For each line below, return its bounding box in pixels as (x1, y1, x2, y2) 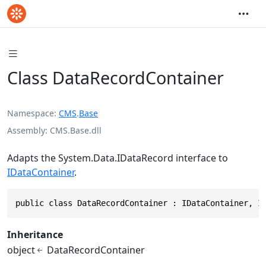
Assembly (7, 124, 45, 136)
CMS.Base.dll (50, 124, 102, 136)
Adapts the (7, 151, 58, 164)
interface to (173, 151, 228, 164)
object (7, 243, 35, 256)
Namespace (7, 107, 54, 119)
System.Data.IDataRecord (58, 151, 173, 164)
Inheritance (7, 227, 63, 241)
